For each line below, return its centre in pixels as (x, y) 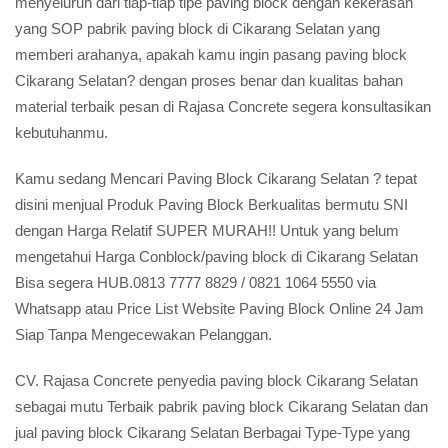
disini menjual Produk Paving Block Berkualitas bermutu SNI (211, 204)
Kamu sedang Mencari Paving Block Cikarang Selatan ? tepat (216, 178)
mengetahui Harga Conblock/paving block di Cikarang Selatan (216, 256)
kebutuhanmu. (61, 132)
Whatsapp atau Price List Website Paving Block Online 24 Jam (219, 308)
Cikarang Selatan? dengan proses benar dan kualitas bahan (209, 80)
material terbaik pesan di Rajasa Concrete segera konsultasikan (223, 106)
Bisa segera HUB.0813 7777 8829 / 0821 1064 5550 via (195, 282)
